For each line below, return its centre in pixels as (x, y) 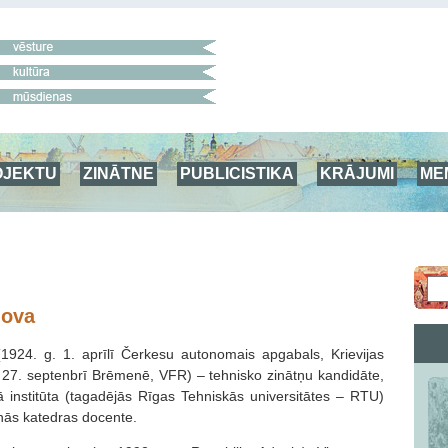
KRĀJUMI (357, 173)
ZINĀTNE (118, 173)
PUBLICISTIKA (237, 173)
